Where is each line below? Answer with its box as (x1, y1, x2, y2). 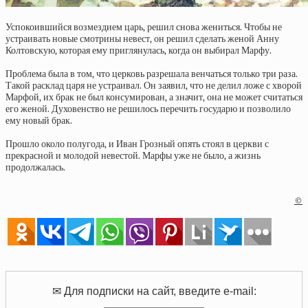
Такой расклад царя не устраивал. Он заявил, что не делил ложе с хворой (5, 80, 302, 91)
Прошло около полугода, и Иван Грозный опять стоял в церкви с (5, 138, 269, 150)
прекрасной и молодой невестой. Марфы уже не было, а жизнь (5, 150, 261, 162)
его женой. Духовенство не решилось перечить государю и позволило (5, 103, 291, 115)
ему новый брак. (5, 115, 72, 126)
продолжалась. (5, 162, 65, 173)
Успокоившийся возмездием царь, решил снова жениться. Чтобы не (5, 21, 282, 33)
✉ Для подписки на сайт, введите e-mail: (52, 285, 256, 298)
